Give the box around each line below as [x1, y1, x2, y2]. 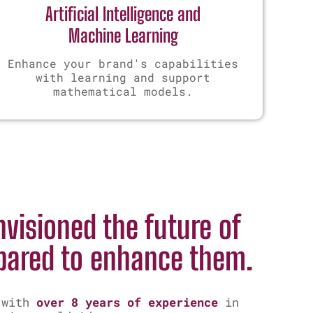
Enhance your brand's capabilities [8, 55, 238, 71]
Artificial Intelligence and [45, 2, 201, 25]
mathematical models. [53, 83, 193, 99]
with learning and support [36, 69, 210, 85]
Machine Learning [68, 24, 178, 47]
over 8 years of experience [29, 293, 218, 310]
